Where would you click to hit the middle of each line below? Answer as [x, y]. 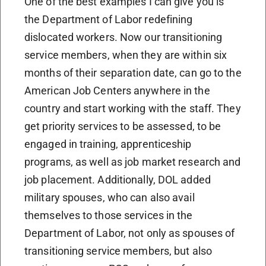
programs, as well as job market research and [133, 161]
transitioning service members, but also [118, 251]
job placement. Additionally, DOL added [118, 179]
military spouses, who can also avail [110, 197]
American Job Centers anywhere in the [117, 90]
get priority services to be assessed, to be [123, 126]
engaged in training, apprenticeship [108, 144]
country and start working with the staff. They [133, 108]
